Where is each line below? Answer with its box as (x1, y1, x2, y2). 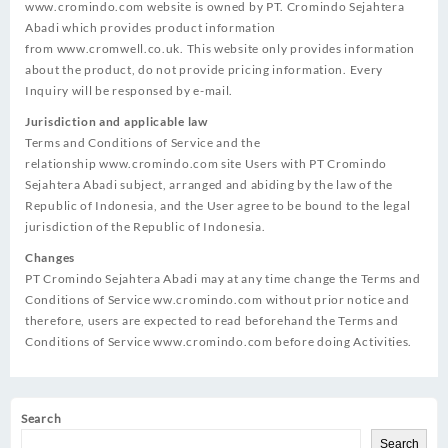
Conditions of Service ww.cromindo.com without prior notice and (25, 291, 410, 307)
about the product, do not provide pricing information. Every (25, 61, 384, 77)
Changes (25, 249, 75, 265)
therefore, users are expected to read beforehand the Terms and (25, 312, 399, 328)
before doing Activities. (272, 333, 413, 349)
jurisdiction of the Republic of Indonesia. (25, 218, 266, 234)
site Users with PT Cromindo (218, 155, 387, 171)
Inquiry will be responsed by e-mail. (25, 82, 234, 98)
